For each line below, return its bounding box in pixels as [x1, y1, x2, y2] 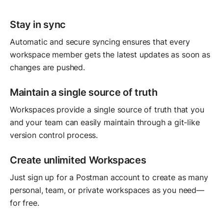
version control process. [10, 130, 98, 140]
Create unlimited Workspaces [10, 154, 146, 166]
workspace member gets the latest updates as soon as [10, 49, 210, 59]
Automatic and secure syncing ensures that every [10, 36, 190, 47]
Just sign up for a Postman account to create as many [10, 172, 208, 182]
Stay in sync [10, 18, 66, 30]
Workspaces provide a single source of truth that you [10, 104, 204, 114]
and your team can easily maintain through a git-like [10, 117, 200, 127]
